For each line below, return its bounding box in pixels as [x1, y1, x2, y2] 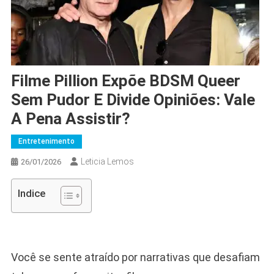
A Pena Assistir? [10, 109, 130, 128]
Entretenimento [18, 136, 75, 146]
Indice [17, 187, 45, 200]
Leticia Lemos [80, 156, 134, 166]
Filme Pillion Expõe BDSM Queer [10, 71, 240, 90]
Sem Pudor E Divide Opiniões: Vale [10, 90, 255, 109]
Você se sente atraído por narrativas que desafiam [10, 250, 260, 264]
